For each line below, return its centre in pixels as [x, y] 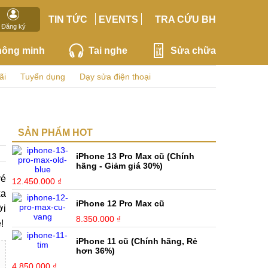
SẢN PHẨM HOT [55, 133]
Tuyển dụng [43, 77]
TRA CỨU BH [185, 19]
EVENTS [119, 19]
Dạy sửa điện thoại [115, 77]
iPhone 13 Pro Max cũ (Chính [135, 156]
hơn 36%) [96, 251]
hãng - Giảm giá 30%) [120, 166]
